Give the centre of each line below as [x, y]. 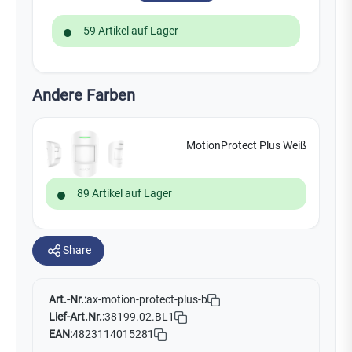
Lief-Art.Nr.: [77, 317]
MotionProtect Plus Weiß [246, 145]
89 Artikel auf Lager [125, 193]
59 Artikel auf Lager [131, 30]
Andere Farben [84, 95]
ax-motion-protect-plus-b [147, 300]
